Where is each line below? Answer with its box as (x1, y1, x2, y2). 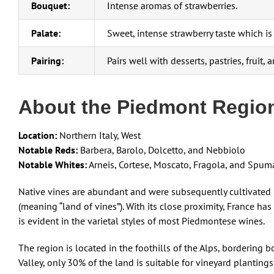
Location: (18, 129, 57, 142)
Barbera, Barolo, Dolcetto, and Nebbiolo (78, 144, 245, 157)
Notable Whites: (18, 158, 87, 171)
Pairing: (31, 54, 64, 67)
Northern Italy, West (57, 129, 141, 142)
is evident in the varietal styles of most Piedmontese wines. (18, 215, 265, 228)
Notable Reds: (18, 144, 78, 157)
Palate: (31, 27, 61, 40)
